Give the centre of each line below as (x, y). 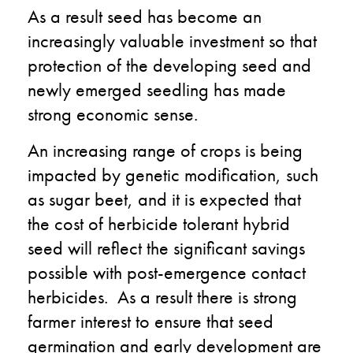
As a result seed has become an (145, 16)
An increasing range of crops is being (165, 150)
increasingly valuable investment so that (172, 40)
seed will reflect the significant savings (166, 247)
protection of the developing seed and (169, 65)
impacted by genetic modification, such (173, 174)
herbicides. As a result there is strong (162, 296)
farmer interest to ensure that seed (150, 321)
